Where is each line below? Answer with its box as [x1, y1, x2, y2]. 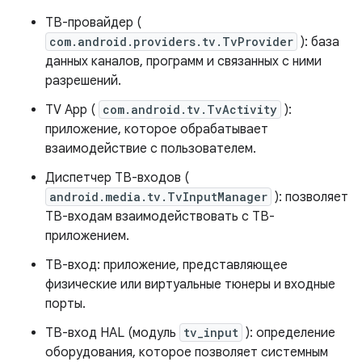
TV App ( [45, 102, 99, 118]
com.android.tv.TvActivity [103, 102, 277, 117]
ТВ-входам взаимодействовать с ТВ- [45, 208, 275, 225]
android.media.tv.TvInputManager [49, 189, 267, 204]
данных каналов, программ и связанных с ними [45, 53, 322, 69]
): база [297, 34, 339, 50]
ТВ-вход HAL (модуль [45, 325, 179, 341]
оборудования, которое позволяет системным [45, 344, 328, 360]
